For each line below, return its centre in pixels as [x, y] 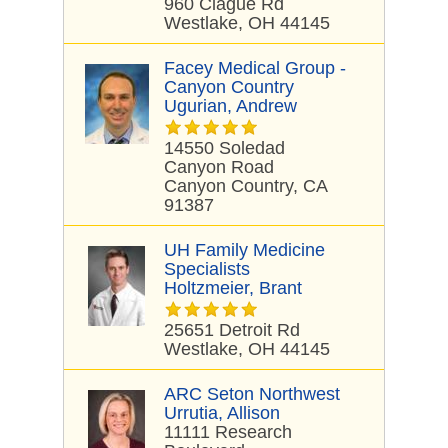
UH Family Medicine [244, 250]
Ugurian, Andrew [230, 106]
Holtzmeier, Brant [233, 288]
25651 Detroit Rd [232, 330]
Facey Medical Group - [255, 68]
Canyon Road [219, 167]
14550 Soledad [224, 148]
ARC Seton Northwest [252, 394]
